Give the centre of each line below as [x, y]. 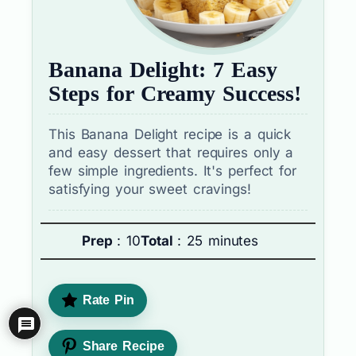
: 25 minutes [218, 241]
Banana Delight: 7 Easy [163, 70]
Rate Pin [106, 300]
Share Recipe [121, 346]
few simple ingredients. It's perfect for [172, 171]
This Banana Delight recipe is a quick [170, 135]
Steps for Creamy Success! [175, 94]
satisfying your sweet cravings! [150, 190]
